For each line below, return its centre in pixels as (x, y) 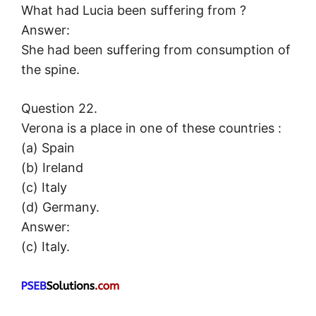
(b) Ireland (52, 168)
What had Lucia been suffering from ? (134, 11)
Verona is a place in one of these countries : (151, 128)
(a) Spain (48, 148)
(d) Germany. (60, 207)
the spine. (50, 70)
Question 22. (59, 109)
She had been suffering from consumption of (156, 50)
